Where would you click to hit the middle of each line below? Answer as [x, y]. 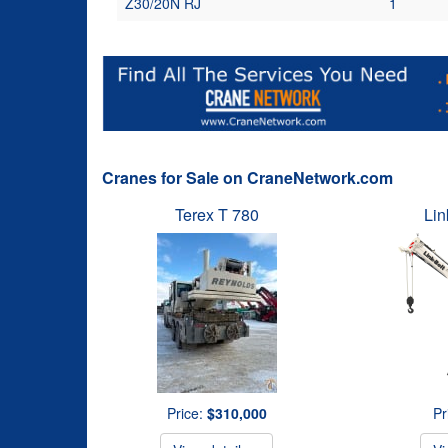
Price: [186, 413]
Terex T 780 [216, 214]
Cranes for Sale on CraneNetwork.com [247, 177]
